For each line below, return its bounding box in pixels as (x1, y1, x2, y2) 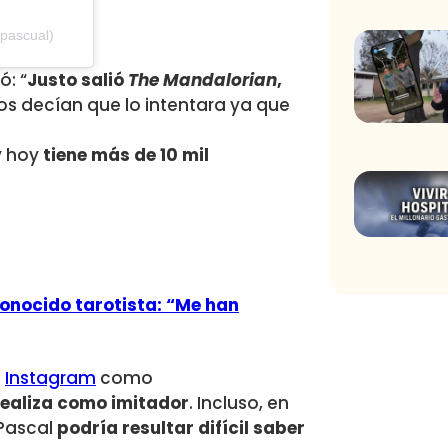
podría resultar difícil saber (57, 415, 305, 440)
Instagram (5, 365, 96, 390)
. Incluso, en (189, 390, 289, 415)
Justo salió (27, 67, 128, 92)
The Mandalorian (128, 67, 277, 92)
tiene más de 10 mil (43, 142, 209, 167)
